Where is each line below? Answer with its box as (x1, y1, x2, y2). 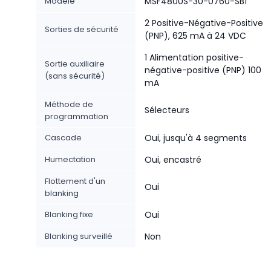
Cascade (45, 132, 82, 143)
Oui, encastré (145, 154, 201, 166)
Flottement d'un (45, 175, 105, 187)
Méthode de (45, 99, 93, 110)
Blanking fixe (45, 209, 93, 220)
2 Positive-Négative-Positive (145, 17, 263, 29)
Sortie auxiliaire (45, 58, 105, 70)
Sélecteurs (145, 104, 189, 116)
